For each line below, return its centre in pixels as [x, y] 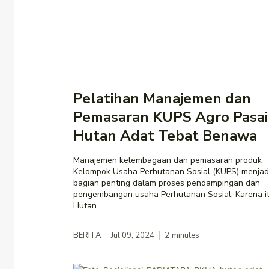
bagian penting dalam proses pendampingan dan [167, 183]
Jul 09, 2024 [133, 235]
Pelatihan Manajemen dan [162, 98]
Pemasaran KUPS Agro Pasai [171, 117]
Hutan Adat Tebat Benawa [165, 135]
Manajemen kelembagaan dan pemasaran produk [168, 160]
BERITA [87, 235]
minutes [186, 235]
